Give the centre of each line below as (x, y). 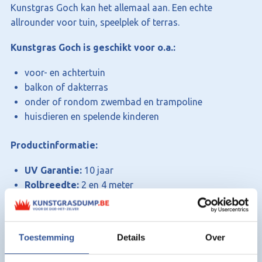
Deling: (40, 244)
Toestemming (47, 237)
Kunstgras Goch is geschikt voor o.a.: (93, 48)
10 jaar (99, 170)
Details (131, 237)
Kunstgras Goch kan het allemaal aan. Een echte (111, 8)
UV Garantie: (54, 170)
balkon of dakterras (66, 87)
